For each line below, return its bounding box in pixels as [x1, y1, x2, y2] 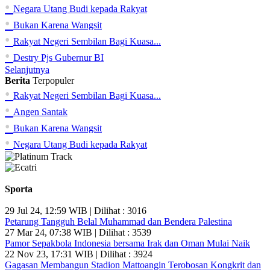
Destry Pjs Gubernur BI [13, 52, 104, 63]
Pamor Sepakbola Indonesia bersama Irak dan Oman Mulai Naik [5, 238, 250, 249]
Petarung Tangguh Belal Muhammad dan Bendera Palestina [5, 216, 232, 227]
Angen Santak [13, 107, 67, 118]
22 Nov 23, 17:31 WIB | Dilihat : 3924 [5, 249, 152, 260]
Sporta [5, 184, 33, 195]
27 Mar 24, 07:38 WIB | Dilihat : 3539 [5, 227, 151, 238]
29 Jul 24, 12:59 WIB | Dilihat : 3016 [5, 206, 146, 216]
